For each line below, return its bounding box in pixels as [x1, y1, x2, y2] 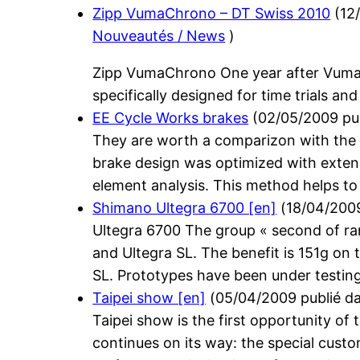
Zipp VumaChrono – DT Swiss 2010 [92, 5, 331, 22]
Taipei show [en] [92, 289, 207, 307]
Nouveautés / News [92, 27, 226, 45]
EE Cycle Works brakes [92, 109, 249, 127]
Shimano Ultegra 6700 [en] [92, 199, 277, 217]
